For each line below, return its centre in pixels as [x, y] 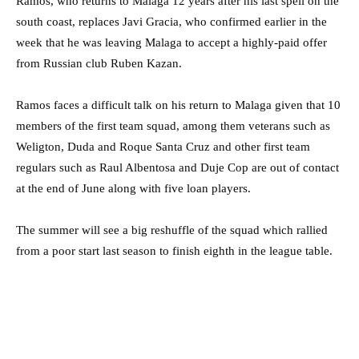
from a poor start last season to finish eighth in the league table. [174, 250]
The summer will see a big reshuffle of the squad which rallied [172, 230]
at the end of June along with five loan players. [133, 188]
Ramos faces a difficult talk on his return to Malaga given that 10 [178, 105]
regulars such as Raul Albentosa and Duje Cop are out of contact [177, 167]
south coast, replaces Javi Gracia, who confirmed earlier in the [171, 21]
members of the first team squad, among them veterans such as [173, 125]
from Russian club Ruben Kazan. [99, 63]
